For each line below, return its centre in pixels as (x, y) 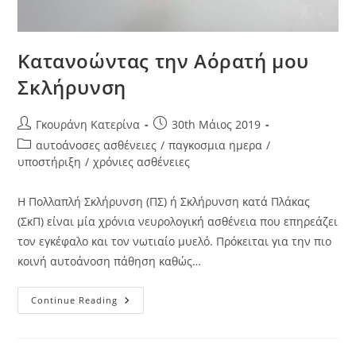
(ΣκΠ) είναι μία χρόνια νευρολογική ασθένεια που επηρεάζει (178, 221)
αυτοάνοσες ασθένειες (97, 145)
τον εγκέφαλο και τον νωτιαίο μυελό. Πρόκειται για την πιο (175, 241)
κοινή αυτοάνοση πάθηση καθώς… (110, 261)
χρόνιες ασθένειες (142, 162)
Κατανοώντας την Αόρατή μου (164, 61)
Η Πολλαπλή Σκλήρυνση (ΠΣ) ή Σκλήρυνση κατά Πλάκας (164, 201)
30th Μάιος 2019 (217, 124)
